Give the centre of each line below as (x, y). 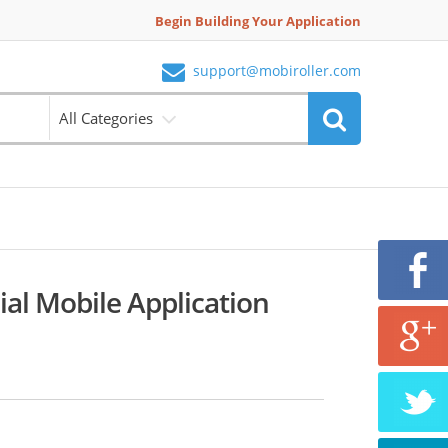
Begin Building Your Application (258, 21)
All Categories (106, 118)
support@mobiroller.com (277, 71)
